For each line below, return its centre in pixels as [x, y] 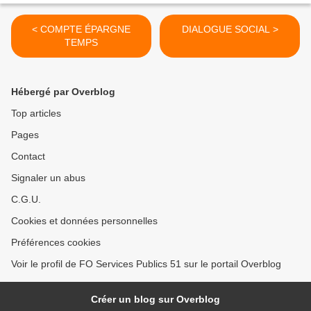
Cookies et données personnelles [84, 220]
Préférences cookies [56, 242]
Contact [28, 156]
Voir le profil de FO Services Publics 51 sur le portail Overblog [146, 263]
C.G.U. [26, 199]
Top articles [36, 113]
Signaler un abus [48, 177]
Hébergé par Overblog [63, 91]
